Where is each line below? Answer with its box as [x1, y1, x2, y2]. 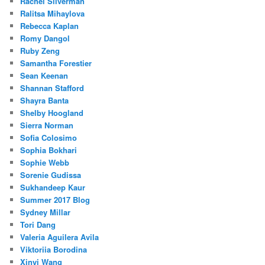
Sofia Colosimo [20, 132, 77, 144]
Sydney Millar [20, 206, 71, 218]
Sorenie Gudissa [20, 169, 82, 181]
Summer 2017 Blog [20, 194, 91, 206]
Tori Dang [20, 219, 56, 231]
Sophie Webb [20, 157, 70, 169]
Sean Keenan [20, 70, 69, 82]
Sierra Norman [20, 119, 74, 131]
